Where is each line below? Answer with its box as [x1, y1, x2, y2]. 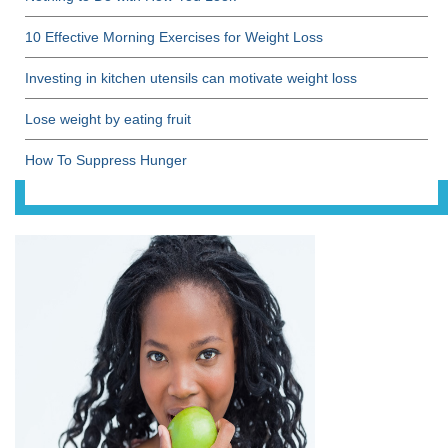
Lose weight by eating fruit [25, 111, 191, 128]
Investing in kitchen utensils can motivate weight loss [25, 70, 357, 87]
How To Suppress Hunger [25, 152, 187, 169]
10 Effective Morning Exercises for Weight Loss [25, 29, 323, 46]
